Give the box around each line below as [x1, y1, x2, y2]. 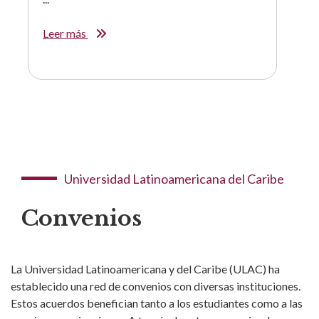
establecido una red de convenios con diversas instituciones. [11, 278, 300, 293]
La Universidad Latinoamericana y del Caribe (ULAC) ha [11, 261, 280, 276]
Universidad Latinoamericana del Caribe [64, 170, 284, 187]
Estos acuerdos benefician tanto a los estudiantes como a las [11, 296, 303, 310]
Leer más [43, 26, 88, 40]
